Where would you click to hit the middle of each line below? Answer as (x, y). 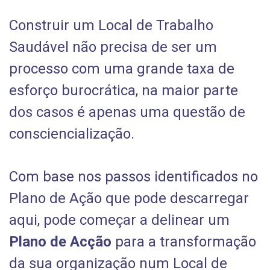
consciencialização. (72, 134)
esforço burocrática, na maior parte (124, 90)
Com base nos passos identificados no (134, 177)
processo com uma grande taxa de (122, 69)
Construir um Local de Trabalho (111, 25)
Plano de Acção (61, 242)
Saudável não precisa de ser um (113, 47)
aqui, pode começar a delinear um (120, 220)
